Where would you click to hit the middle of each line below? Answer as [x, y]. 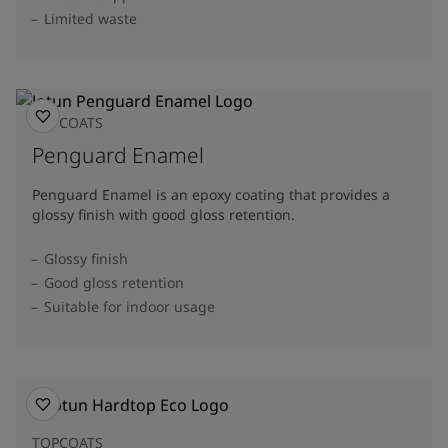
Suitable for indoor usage [129, 306]
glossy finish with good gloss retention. [163, 214]
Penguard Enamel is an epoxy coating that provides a [211, 194]
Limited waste [90, 18]
